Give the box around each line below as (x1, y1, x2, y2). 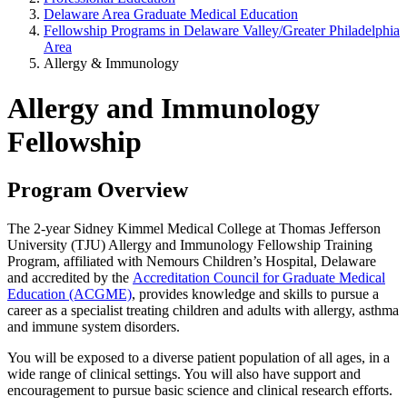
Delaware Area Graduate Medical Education (44, 6, 298, 23)
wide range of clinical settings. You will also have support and (7, 366, 361, 382)
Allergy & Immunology (44, 55, 179, 72)
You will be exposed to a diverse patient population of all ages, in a (7, 350, 390, 366)
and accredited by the (7, 270, 133, 286)
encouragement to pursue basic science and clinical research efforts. (7, 382, 392, 399)
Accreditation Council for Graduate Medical (133, 270, 385, 286)
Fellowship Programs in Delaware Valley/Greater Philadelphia (44, 23, 400, 39)
